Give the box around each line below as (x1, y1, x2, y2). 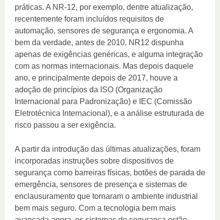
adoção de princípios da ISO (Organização (15, 85, 163, 94)
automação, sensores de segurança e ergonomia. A (15, 27, 193, 35)
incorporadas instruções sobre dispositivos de (15, 157, 174, 165)
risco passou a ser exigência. (15, 121, 116, 130)
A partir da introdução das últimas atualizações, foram (15, 145, 200, 154)
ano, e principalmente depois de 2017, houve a (15, 74, 178, 82)
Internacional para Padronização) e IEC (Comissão (15, 97, 192, 106)
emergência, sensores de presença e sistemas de (15, 180, 187, 189)
